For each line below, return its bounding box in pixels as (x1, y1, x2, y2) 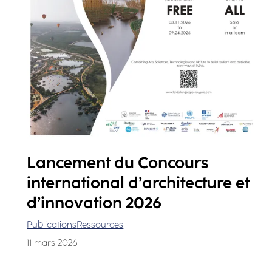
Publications (27, 219, 77, 230)
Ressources (76, 219, 124, 230)
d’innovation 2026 (27, 192, 162, 212)
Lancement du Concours (27, 152, 209, 172)
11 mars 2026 (27, 237, 78, 248)
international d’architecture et (27, 172, 250, 192)
